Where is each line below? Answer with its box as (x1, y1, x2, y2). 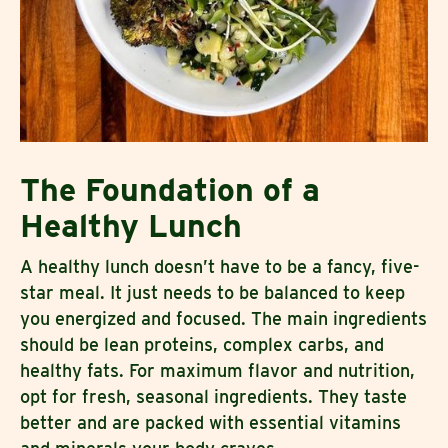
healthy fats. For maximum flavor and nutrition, (20, 359, 415, 381)
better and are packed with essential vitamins (20, 411, 401, 433)
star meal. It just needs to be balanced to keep (20, 281, 405, 303)
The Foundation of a (20, 169, 320, 209)
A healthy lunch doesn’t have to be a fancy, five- (20, 255, 419, 277)
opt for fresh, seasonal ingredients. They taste (20, 385, 407, 407)
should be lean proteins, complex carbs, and (20, 333, 384, 355)
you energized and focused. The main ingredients (20, 307, 427, 329)
